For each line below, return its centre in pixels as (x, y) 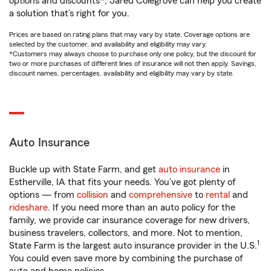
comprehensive (161, 195)
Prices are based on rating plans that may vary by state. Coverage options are (129, 34)
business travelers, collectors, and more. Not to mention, (126, 233)
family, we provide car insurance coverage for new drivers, (129, 220)
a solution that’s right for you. (69, 13)
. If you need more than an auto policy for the (142, 207)
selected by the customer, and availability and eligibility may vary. (108, 44)
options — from (43, 195)
